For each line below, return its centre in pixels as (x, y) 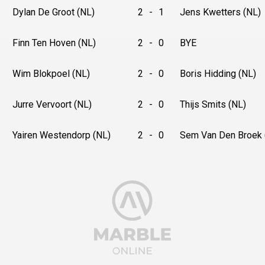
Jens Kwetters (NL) (220, 12)
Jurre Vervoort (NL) (52, 104)
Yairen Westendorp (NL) (62, 135)
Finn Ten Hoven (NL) (54, 43)
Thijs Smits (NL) (213, 104)
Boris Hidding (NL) (218, 74)
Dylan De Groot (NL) (54, 12)
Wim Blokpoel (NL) (51, 74)
